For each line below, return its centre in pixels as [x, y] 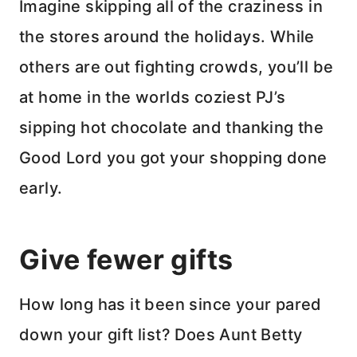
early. [41, 188]
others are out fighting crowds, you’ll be [177, 67]
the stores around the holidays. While [167, 37]
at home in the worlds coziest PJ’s [153, 98]
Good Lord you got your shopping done [173, 158]
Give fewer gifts [126, 260]
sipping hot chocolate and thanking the [172, 128]
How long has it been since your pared [171, 305]
